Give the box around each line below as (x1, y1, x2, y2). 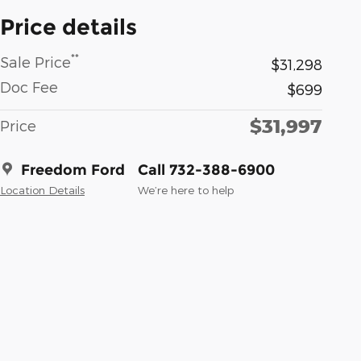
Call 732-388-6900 (138, 160, 275, 179)
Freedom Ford (21, 160, 125, 179)
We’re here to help (138, 182, 234, 197)
